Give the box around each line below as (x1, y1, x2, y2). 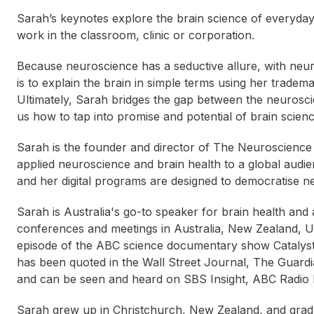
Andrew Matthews (159, 296, 239, 308)
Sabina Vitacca (36, 296, 104, 308)
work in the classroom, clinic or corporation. (17, 28, 254, 43)
